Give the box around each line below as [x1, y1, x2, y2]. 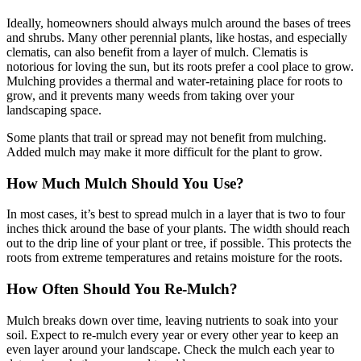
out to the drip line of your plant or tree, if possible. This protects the [6, 236, 351, 251]
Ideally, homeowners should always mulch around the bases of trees [6, 15, 351, 30]
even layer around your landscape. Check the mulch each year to [6, 342, 334, 356]
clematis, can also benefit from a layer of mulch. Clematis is [6, 44, 308, 59]
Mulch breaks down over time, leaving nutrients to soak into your [6, 313, 338, 327]
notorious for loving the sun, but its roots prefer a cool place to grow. [6, 59, 354, 73]
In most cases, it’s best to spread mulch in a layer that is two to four [6, 207, 345, 222]
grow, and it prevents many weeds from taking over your [6, 88, 294, 102]
